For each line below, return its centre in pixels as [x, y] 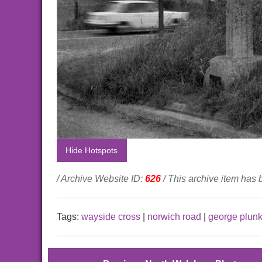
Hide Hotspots [92, 151]
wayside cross [111, 217]
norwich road [174, 217]
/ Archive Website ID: [101, 179]
